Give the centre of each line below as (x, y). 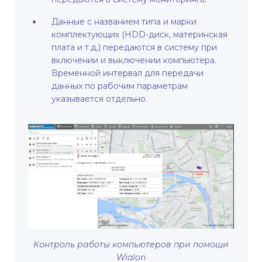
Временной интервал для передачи (127, 73)
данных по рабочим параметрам (120, 86)
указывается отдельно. (99, 99)
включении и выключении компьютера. (134, 61)
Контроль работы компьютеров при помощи (131, 245)
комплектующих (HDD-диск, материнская (139, 35)
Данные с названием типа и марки (124, 22)
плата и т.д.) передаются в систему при (134, 48)
